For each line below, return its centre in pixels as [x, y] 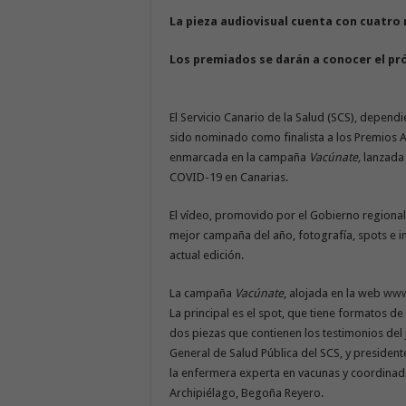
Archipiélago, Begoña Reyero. [246, 392]
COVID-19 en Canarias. [229, 177]
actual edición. [207, 255]
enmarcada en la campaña [239, 157]
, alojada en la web [333, 293]
